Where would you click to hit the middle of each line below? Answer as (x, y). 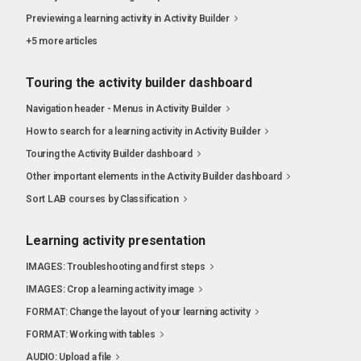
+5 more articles (62, 41)
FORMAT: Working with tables (91, 334)
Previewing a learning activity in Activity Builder (128, 19)
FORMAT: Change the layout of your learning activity (138, 312)
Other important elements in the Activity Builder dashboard (154, 176)
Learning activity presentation (116, 241)
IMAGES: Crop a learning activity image (110, 289)
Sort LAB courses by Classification (102, 199)
